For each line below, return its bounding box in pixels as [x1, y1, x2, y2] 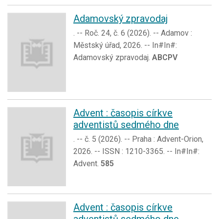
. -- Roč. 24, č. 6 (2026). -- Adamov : [73, 28, 192, 38]
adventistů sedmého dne [73, 118, 179, 131]
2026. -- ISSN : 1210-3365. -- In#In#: [73, 146, 199, 156]
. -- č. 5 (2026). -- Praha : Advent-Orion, [73, 134, 203, 144]
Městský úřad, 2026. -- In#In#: [73, 40, 177, 50]
